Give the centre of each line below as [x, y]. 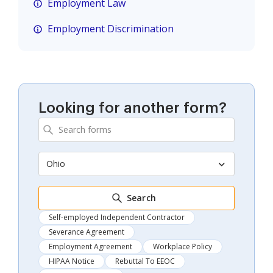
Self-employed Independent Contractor [117, 217]
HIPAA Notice [72, 261]
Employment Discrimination [111, 28]
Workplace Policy [183, 246]
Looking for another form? [133, 108]
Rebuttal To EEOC [145, 261]
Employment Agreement [90, 246]
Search [141, 197]
